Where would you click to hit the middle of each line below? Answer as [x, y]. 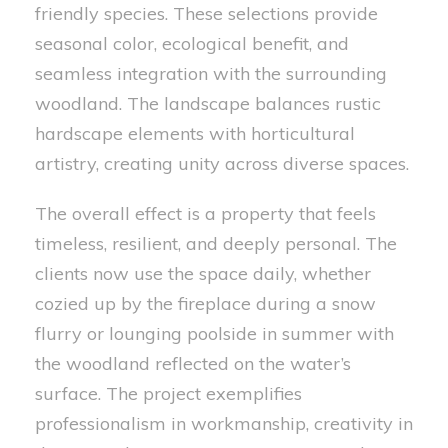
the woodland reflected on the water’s [193, 363]
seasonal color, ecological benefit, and [192, 43]
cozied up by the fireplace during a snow [205, 303]
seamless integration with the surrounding [211, 73]
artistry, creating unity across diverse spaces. [222, 163]
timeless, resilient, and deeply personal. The [216, 243]
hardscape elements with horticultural [195, 133]
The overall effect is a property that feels [205, 213]
